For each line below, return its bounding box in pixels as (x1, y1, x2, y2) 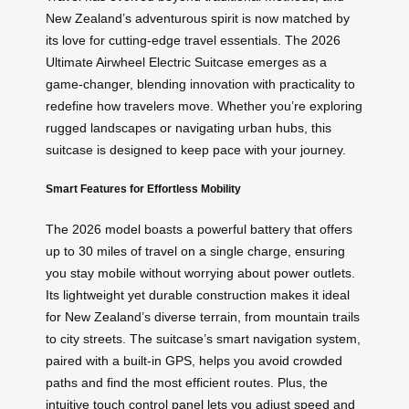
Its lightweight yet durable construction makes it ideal (46, 287, 350, 302)
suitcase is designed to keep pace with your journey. (46, 142, 346, 157)
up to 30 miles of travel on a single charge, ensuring (46, 243, 345, 258)
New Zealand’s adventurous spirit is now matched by (46, 10, 350, 26)
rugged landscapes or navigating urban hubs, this (46, 120, 331, 135)
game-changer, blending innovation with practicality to (46, 76, 355, 91)
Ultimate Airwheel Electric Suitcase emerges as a (46, 54, 327, 69)
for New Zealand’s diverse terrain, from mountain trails (46, 309, 360, 324)
